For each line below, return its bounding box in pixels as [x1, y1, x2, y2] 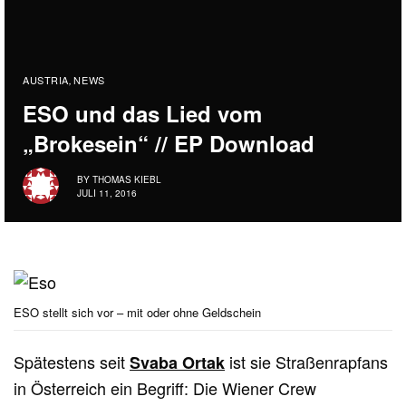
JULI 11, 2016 [77, 186, 137, 199]
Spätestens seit [14, 350, 130, 374]
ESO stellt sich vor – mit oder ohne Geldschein [14, 304, 261, 322]
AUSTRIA [23, 72, 69, 88]
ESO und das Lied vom [23, 98, 262, 130]
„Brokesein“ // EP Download [23, 128, 314, 159]
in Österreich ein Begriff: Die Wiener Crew [14, 376, 317, 401]
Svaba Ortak [130, 351, 226, 375]
